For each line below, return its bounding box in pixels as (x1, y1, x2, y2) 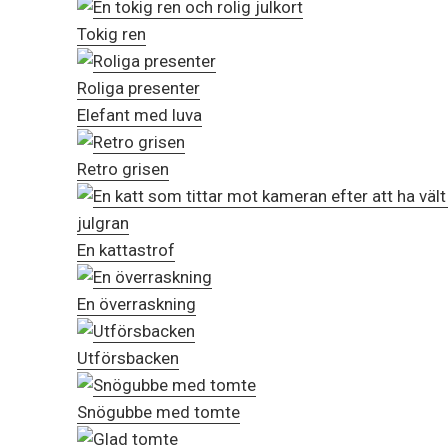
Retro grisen (77, 159, 169, 180)
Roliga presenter (77, 78, 200, 99)
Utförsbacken (77, 348, 179, 369)
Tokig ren (77, 24, 146, 45)
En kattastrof (77, 240, 175, 261)
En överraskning (77, 294, 196, 315)
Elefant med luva (77, 105, 202, 126)
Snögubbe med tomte (77, 402, 240, 423)
